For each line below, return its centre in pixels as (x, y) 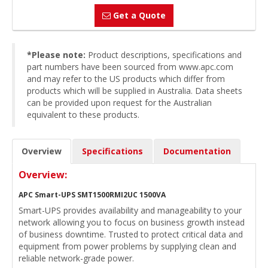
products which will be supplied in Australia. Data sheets (135, 91)
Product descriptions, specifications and (165, 55)
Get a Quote (138, 15)
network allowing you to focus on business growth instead (132, 222)
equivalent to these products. (83, 115)
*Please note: (57, 55)
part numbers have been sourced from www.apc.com (130, 67)
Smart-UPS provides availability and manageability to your (130, 210)
